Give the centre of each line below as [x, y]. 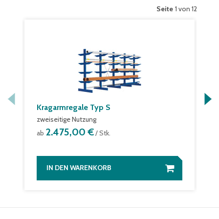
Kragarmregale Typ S [74, 107]
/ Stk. [102, 133]
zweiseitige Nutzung [66, 119]
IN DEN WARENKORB [79, 168]
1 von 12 [186, 9]
